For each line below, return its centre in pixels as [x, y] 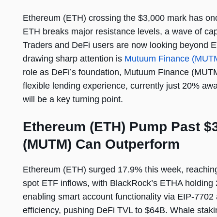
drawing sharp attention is [74, 59]
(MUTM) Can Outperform [101, 144]
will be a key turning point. [73, 100]
